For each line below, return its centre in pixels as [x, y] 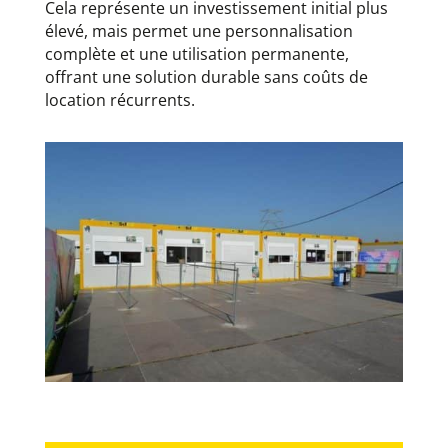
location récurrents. [119, 100]
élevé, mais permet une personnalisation [198, 31]
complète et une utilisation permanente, [196, 54]
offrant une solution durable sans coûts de [206, 77]
